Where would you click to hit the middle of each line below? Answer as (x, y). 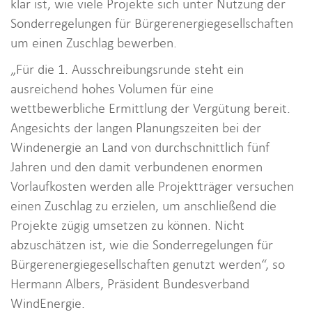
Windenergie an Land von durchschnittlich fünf (140, 147)
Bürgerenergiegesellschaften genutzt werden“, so (148, 264)
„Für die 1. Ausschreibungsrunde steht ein (127, 69)
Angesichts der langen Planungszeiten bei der (136, 127)
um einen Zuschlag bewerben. (94, 42)
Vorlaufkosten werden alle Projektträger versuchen (152, 186)
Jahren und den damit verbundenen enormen (136, 166)
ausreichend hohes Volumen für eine (112, 88)
